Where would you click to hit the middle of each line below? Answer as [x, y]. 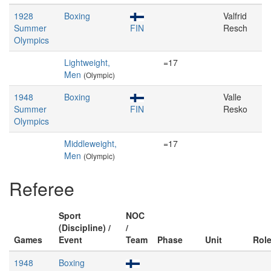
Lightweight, [87, 62]
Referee [42, 188]
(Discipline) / [85, 227]
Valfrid [235, 16]
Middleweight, [90, 143]
